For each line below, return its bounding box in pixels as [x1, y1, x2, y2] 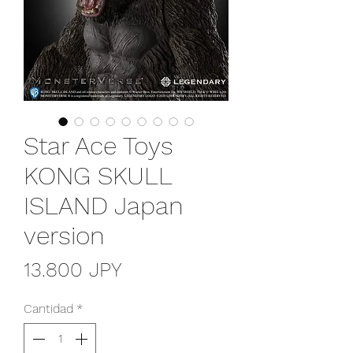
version [24, 220, 105, 251]
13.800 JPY [24, 257, 122, 281]
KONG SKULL [24, 160, 172, 191]
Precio [121, 256, 177, 281]
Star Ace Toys [24, 130, 173, 161]
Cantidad [24, 300, 73, 316]
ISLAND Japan [24, 190, 184, 221]
